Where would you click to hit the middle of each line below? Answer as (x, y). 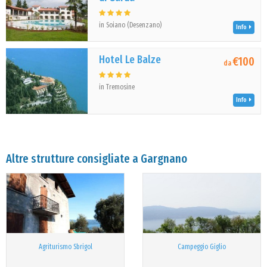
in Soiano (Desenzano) (131, 25)
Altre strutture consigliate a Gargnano (97, 159)
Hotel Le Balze (130, 60)
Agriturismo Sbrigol (65, 247)
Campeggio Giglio (202, 247)
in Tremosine (117, 87)
